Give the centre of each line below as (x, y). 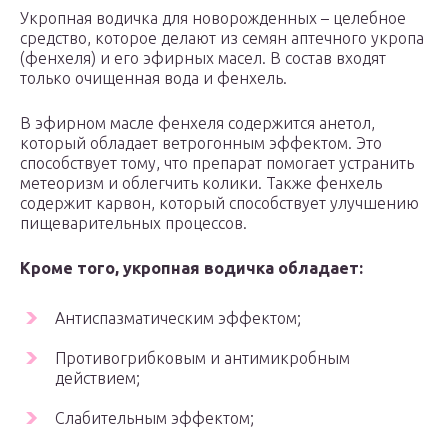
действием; (97, 378)
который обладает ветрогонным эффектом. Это (201, 143)
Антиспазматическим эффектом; (178, 318)
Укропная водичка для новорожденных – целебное (213, 18)
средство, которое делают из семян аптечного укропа (222, 38)
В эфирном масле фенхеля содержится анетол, (197, 123)
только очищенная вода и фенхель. (153, 78)
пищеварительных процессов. (133, 223)
